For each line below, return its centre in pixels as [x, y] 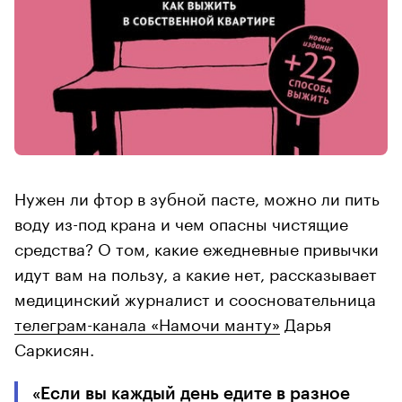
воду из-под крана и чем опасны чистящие [181, 221]
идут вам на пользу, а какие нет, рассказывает [196, 271]
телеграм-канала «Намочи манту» [147, 322]
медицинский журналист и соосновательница [195, 297]
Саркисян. [54, 347]
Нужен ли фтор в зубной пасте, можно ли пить [197, 196]
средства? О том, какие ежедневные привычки [197, 246]
